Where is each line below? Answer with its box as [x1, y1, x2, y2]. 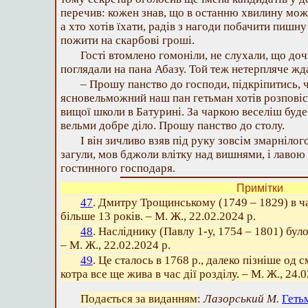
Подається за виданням [80, 292, 197, 305]
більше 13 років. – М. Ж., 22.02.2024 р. [60, 210, 256, 223]
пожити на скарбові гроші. [60, 34, 195, 47]
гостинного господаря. [60, 162, 175, 175]
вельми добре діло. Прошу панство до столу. [60, 119, 285, 132]
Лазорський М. [203, 292, 279, 305]
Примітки [236, 182, 283, 194]
